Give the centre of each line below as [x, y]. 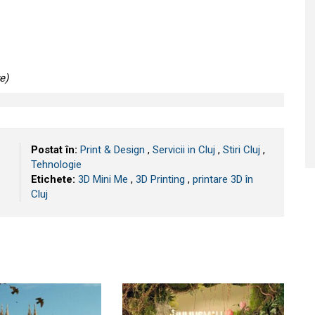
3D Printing [160, 179]
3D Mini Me [103, 179]
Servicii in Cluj [184, 150]
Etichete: [53, 179]
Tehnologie [56, 165]
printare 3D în [223, 179]
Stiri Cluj [242, 150]
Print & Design [112, 150]
